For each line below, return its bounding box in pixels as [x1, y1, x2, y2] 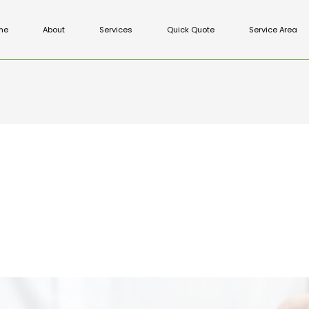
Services [99, 24, 133, 36]
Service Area [249, 24, 298, 36]
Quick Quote [167, 24, 215, 36]
